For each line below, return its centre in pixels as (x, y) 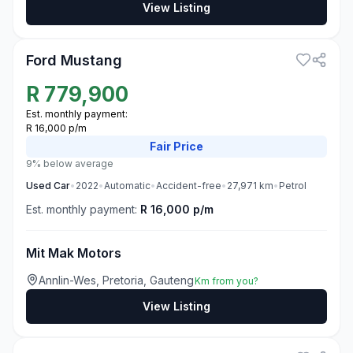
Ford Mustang (74, 60)
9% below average (70, 163)
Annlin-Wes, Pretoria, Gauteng (117, 280)
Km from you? (227, 281)
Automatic (127, 186)
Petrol (293, 186)
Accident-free (189, 186)
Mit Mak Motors (74, 253)
